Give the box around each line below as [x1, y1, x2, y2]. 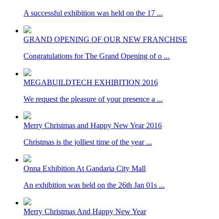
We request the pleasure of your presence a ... [23, 95, 163, 103]
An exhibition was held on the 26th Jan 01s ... [23, 181, 165, 189]
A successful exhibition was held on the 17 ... [23, 9, 163, 17]
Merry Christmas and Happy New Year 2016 [23, 121, 162, 130]
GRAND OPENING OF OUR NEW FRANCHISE [23, 35, 187, 44]
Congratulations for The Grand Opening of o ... [23, 52, 170, 60]
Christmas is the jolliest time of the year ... [23, 138, 152, 146]
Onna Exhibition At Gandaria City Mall [23, 164, 146, 173]
